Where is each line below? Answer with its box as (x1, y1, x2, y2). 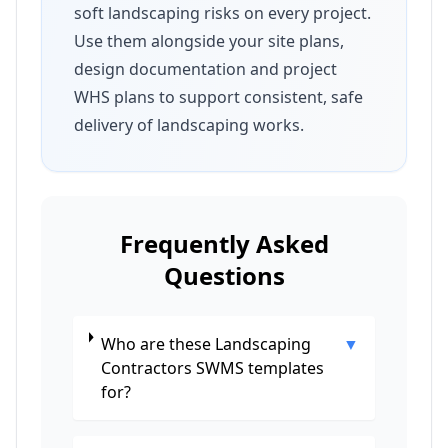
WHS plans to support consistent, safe (74, 86, 363, 108)
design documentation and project (74, 58, 337, 80)
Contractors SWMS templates (100, 357, 324, 379)
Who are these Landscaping (100, 333, 311, 355)
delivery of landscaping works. (74, 114, 304, 136)
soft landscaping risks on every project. (74, 2, 371, 24)
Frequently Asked (119, 227, 329, 260)
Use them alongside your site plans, (74, 30, 344, 52)
